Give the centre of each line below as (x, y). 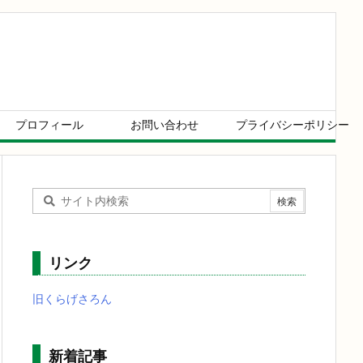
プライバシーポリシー (293, 124)
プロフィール (49, 124)
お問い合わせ (164, 124)
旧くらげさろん (72, 299)
